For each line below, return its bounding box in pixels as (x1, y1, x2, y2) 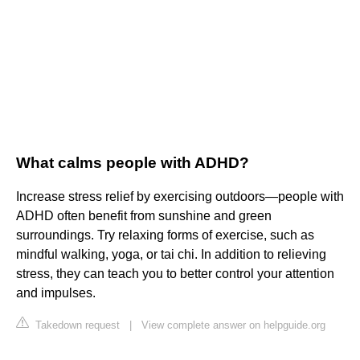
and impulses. (16, 286, 96, 301)
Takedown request (32, 319, 120, 332)
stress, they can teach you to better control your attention (16, 267, 334, 281)
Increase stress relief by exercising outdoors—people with (16, 190, 344, 204)
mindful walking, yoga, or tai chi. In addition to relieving (16, 247, 326, 262)
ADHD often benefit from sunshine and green (16, 209, 272, 223)
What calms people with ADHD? (16, 154, 249, 172)
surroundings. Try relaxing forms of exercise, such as (16, 228, 314, 243)
